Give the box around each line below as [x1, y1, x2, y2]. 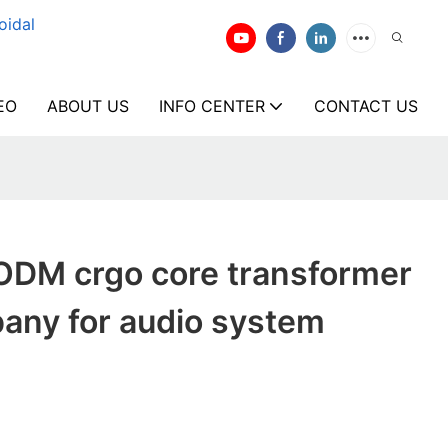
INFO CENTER [159, 96, 265, 116]
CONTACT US [314, 96, 418, 116]
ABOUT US [47, 96, 129, 116]
